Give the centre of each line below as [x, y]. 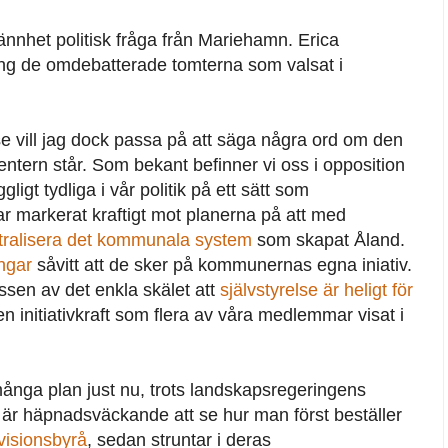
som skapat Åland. [328, 240]
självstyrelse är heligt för [316, 290]
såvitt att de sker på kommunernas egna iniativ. [221, 265]
